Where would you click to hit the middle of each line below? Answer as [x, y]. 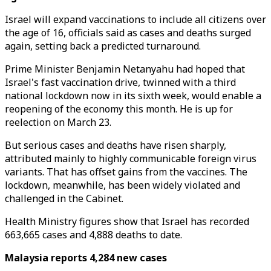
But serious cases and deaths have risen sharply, [116, 145]
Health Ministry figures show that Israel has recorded [127, 221]
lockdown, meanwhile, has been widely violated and [122, 185]
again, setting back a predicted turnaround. [103, 46]
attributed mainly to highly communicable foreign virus [131, 158]
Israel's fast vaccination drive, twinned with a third [120, 82]
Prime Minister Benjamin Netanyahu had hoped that [125, 69]
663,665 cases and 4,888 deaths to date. [93, 235]
